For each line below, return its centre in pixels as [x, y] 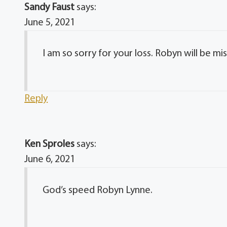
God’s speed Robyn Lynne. [98, 191]
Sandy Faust [50, 8]
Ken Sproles [50, 145]
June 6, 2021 [50, 160]
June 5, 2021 [50, 23]
